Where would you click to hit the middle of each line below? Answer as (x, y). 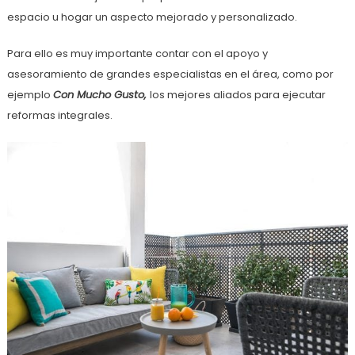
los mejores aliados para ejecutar (237, 94)
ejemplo (30, 94)
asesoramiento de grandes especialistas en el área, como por (170, 74)
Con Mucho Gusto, (101, 94)
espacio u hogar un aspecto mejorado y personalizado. (152, 17)
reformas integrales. (59, 115)
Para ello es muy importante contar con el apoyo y (137, 53)
